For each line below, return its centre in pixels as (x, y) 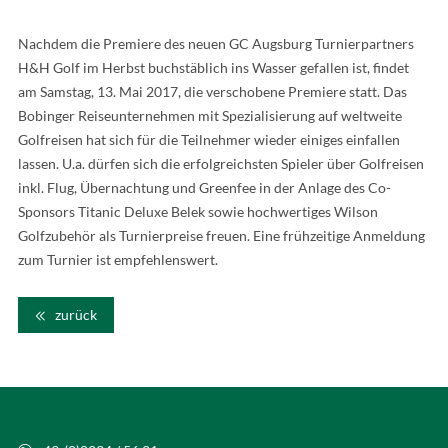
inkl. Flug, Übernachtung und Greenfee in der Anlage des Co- (204, 188)
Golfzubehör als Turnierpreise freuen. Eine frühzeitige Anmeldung (221, 236)
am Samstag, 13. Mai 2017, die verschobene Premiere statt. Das (212, 92)
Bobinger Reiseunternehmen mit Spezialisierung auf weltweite (209, 116)
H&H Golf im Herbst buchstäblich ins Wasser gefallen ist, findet (213, 68)
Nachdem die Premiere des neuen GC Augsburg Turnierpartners (215, 44)
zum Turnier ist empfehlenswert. (117, 260)
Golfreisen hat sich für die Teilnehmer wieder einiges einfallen (208, 140)
